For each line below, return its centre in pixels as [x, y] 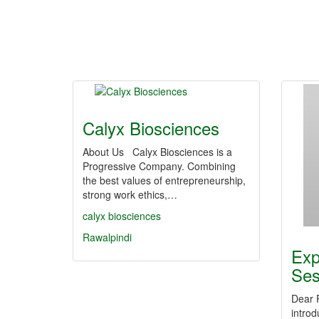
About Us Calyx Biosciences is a [157, 152]
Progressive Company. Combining [159, 166]
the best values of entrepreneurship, [164, 180]
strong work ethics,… [130, 194]
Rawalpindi [107, 237]
